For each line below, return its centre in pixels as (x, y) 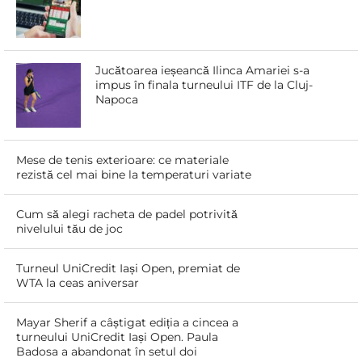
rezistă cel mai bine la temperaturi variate (133, 175)
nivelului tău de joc (69, 229)
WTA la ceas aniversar (77, 283)
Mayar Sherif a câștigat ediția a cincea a (127, 323)
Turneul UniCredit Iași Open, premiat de (128, 269)
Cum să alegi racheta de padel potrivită (126, 215)
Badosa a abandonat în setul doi (106, 352)
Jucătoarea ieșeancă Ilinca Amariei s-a (203, 71)
